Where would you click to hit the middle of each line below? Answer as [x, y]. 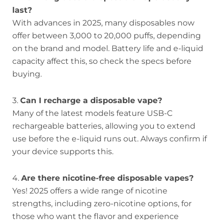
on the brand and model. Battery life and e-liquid [108, 49]
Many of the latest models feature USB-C [92, 113]
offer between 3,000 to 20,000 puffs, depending [107, 36]
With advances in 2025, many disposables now [103, 23]
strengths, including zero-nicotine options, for [102, 204]
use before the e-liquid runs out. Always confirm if [110, 139]
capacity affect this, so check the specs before [102, 61]
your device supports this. [63, 152]
